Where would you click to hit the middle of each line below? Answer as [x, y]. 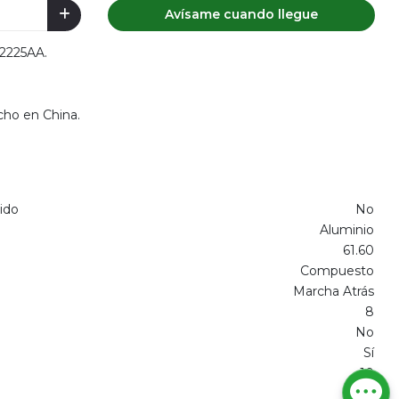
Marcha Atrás [334, 291]
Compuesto [337, 270]
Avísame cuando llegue [241, 15]
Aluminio [347, 229]
